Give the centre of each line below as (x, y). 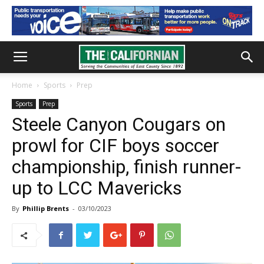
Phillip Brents (46, 208)
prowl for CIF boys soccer (115, 146)
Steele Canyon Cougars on (119, 124)
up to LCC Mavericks (97, 188)
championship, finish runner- (126, 167)
